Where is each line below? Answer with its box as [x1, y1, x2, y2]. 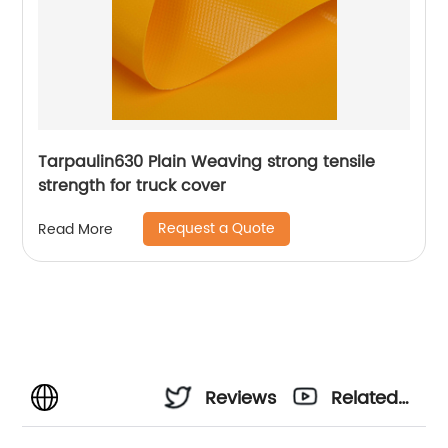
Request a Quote [158, 217, 276, 241]
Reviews [205, 384, 277, 414]
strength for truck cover [38, 173, 227, 200]
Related [331, 384, 399, 414]
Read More [38, 217, 114, 241]
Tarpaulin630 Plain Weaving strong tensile [38, 149, 376, 176]
